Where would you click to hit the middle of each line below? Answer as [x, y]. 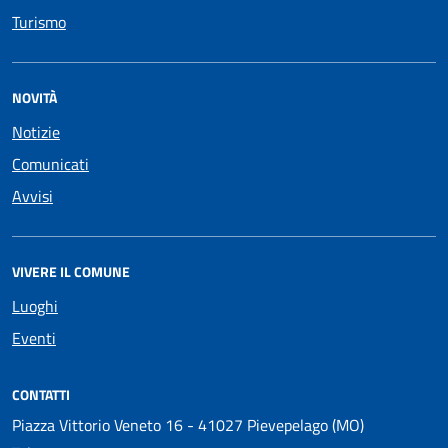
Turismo [39, 22]
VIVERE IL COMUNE [71, 271]
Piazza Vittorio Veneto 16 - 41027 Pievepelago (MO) [188, 425]
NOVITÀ [34, 97]
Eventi [34, 338]
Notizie [36, 132]
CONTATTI [41, 394]
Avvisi [32, 196]
